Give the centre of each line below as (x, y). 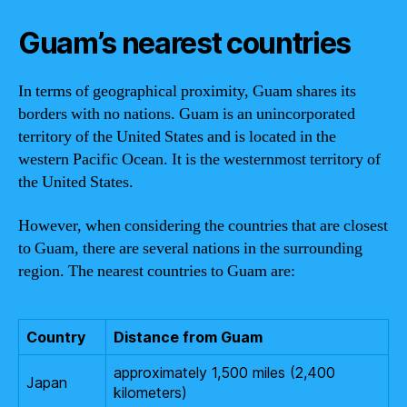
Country (56, 337)
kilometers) (150, 392)
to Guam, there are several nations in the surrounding (190, 248)
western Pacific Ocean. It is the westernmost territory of (199, 159)
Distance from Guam (188, 337)
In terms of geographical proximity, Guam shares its (187, 91)
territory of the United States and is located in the (177, 137)
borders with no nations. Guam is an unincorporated (187, 114)
